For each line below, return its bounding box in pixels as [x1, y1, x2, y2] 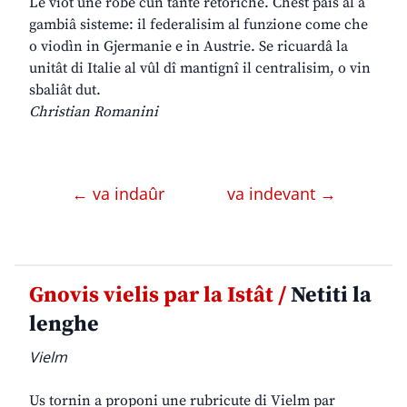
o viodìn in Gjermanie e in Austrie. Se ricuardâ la [29, 37, 348, 56]
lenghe [29, 311, 99, 339]
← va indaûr [71, 183, 169, 205]
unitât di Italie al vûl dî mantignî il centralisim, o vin [29, 59, 371, 78]
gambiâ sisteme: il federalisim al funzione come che [29, 15, 368, 35]
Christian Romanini [29, 103, 158, 122]
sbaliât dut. [29, 81, 101, 100]
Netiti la [286, 282, 372, 310]
